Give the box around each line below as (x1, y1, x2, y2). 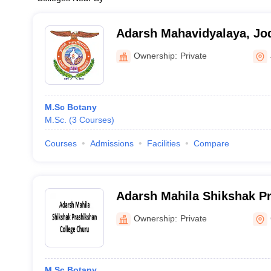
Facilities (146, 139, 180, 148)
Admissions (90, 139, 134, 148)
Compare (193, 139, 229, 148)
